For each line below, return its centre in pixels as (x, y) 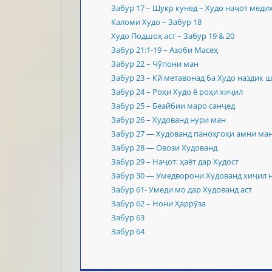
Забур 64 (128, 232)
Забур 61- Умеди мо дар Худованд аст (182, 190)
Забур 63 (128, 218)
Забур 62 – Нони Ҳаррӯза (158, 204)
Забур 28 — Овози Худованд (164, 148)
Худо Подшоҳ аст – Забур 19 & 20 (173, 36)
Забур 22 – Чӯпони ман (155, 64)
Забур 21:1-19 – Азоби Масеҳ (165, 50)
